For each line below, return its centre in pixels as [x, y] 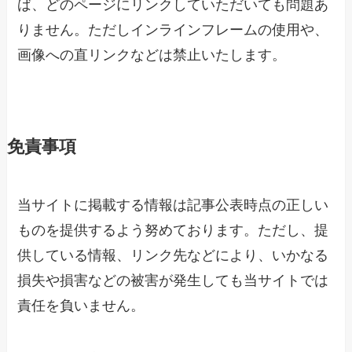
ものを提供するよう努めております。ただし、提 [173, 231]
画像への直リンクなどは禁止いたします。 [152, 55]
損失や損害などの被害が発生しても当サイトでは [173, 281]
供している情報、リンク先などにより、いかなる [173, 256]
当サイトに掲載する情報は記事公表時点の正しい [173, 205]
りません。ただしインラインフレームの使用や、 [173, 30]
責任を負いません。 [81, 306]
